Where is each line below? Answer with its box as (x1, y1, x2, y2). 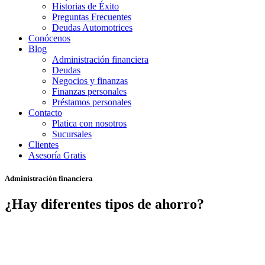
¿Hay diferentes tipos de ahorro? (5, 196, 204, 212)
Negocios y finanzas (52, 75, 128, 86)
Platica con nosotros (52, 118, 127, 128)
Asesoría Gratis (28, 150, 86, 160)
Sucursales (52, 128, 92, 139)
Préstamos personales (52, 96, 131, 107)
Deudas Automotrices (52, 22, 132, 33)
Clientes (28, 139, 59, 150)
